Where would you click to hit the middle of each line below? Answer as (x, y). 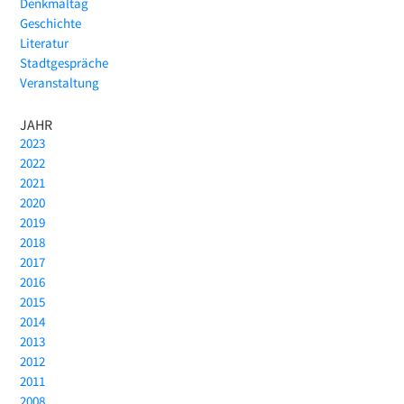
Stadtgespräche (64, 63)
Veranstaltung (60, 83)
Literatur (45, 43)
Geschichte (51, 23)
